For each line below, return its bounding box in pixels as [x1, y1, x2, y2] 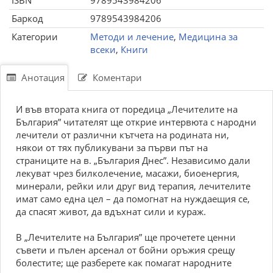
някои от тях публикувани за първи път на [16, 141, 208, 154]
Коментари [90, 71, 142, 83]
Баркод [12, 12, 43, 24]
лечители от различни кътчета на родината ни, [16, 129, 229, 141]
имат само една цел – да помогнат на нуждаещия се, [16, 193, 250, 205]
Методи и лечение [90, 30, 174, 43]
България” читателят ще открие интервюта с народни [16, 116, 257, 128]
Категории [12, 30, 58, 43]
